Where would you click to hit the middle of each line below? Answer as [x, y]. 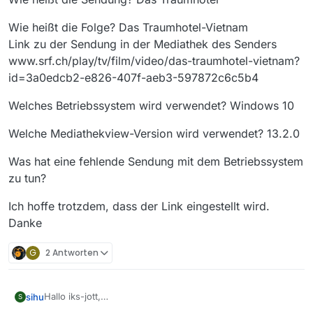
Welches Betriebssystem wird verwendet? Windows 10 [151, 106]
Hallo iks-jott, [72, 297]
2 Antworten [72, 253]
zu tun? [27, 179]
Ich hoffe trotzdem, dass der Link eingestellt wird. [139, 206]
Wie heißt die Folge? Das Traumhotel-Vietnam [128, 28]
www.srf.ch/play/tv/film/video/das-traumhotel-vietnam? [154, 61]
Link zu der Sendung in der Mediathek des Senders [143, 44]
